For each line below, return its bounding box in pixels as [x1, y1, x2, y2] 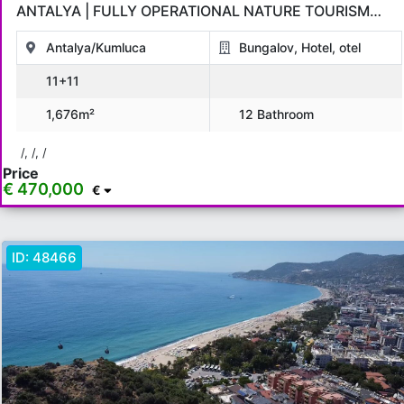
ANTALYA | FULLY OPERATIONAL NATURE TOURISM [16, 2, 370, 21]
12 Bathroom [235, 106, 314, 123]
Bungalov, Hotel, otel [235, 40, 361, 56]
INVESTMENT [16, 23, 109, 42]
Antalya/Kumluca [46, 40, 146, 56]
